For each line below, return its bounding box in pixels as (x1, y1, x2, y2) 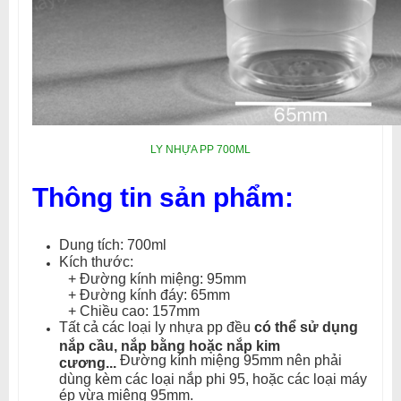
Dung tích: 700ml (59, 237, 166, 252)
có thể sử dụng (254, 320, 358, 335)
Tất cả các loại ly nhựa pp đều (59, 320, 254, 335)
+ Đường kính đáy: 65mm (68, 287, 230, 303)
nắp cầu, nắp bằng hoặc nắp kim (59, 338, 280, 351)
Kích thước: (59, 254, 133, 269)
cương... (59, 355, 116, 368)
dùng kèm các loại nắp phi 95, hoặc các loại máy (59, 371, 367, 384)
